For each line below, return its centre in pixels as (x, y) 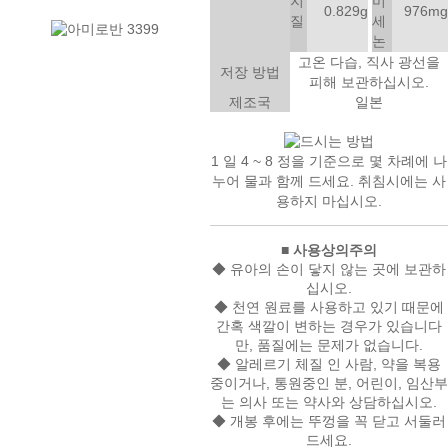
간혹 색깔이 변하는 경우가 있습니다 (329, 326)
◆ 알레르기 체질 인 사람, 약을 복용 (329, 364)
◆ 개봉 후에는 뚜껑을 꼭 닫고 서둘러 (329, 421)
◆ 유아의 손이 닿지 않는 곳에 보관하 (329, 269)
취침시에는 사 (402, 180)
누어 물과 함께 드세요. (285, 180)
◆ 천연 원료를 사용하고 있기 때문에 (329, 307)
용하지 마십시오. (329, 201)
